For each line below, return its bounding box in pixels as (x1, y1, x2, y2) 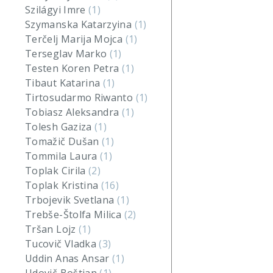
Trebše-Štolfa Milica (25, 208, 124, 221)
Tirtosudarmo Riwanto (25, 91, 136, 104)
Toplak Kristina (25, 179, 101, 192)
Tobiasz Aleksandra (25, 105, 122, 119)
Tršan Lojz (25, 222, 79, 236)
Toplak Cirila (25, 164, 89, 177)
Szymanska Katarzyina (25, 18, 135, 31)
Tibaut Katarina (25, 76, 103, 90)
